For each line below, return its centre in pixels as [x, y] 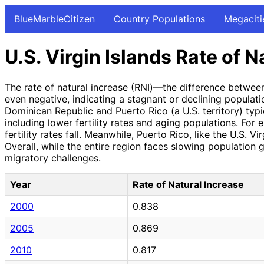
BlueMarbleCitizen [55, 19]
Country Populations [159, 19]
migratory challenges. [53, 158]
